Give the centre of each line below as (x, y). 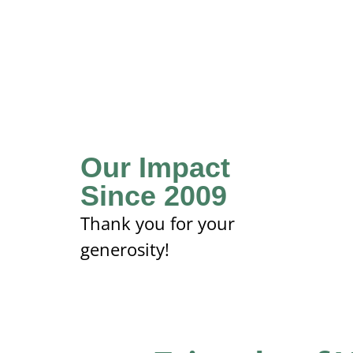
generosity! (125, 249)
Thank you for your (158, 223)
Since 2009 (154, 196)
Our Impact (155, 168)
